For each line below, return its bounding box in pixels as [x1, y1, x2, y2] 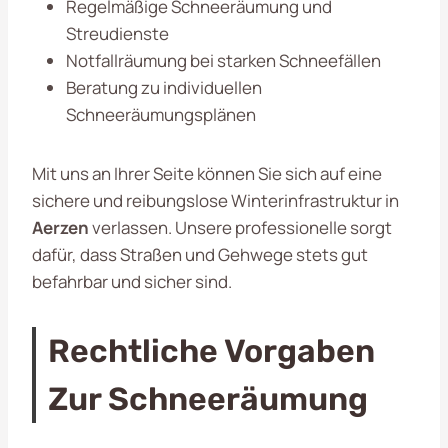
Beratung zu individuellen [66, 75, 262, 99]
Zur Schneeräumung [48, 379, 368, 418]
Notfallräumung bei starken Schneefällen [66, 48, 381, 72]
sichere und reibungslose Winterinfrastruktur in [32, 188, 399, 212]
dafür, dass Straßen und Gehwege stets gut [32, 242, 368, 266]
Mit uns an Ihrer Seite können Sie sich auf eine [32, 161, 382, 185]
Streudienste [66, 21, 169, 45]
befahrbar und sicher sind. [32, 269, 232, 293]
